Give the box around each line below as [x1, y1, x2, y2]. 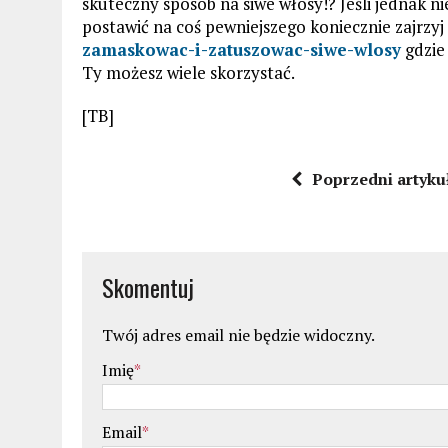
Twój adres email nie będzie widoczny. [102, 324, 375, 346]
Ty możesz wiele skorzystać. [82, 61, 295, 84]
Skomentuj [102, 269, 194, 305]
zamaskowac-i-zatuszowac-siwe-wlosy [82, 38, 401, 61]
